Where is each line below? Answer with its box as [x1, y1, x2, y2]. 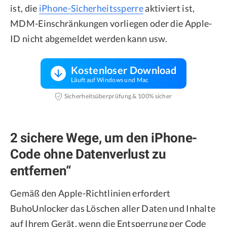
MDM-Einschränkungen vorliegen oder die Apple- [10, 17, 212, 29]
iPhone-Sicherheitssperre [39, 2, 143, 14]
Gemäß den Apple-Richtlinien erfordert [10, 187, 171, 199]
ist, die [10, 2, 39, 14]
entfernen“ [10, 163, 71, 178]
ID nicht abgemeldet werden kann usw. [10, 32, 167, 44]
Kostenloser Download [71, 63, 176, 76]
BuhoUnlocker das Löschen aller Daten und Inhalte [10, 202, 216, 214]
